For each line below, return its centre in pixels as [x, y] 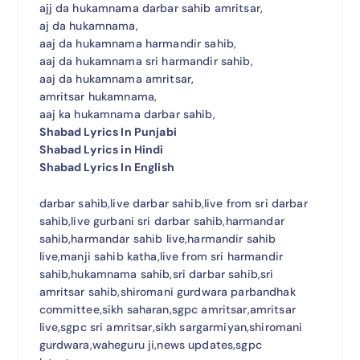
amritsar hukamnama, [98, 96]
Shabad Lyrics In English [106, 167]
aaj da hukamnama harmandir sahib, [138, 43]
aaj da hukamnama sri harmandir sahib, [146, 61]
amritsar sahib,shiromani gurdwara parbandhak [167, 291]
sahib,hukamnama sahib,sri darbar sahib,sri [156, 274]
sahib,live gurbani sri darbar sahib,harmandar [162, 221]
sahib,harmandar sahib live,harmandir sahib [157, 238]
